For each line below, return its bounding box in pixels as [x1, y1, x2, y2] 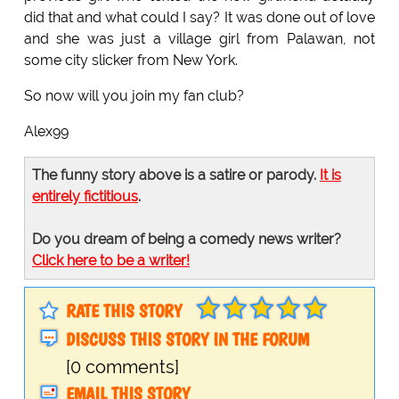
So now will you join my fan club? [23, 86, 244, 104]
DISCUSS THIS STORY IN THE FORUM [65, 328, 309, 350]
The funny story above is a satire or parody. [31, 166, 320, 183]
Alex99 [23, 122, 69, 140]
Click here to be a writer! [31, 251, 190, 269]
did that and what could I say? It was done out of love [23, 8, 376, 26]
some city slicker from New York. [23, 51, 238, 69]
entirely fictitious [31, 187, 138, 205]
